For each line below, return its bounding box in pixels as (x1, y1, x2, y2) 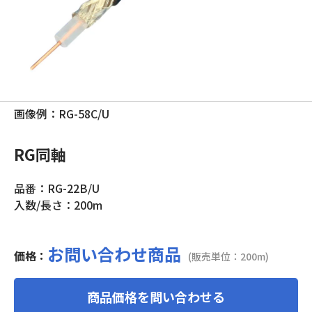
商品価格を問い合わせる (87, 288, 225, 306)
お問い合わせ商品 (47, 242, 181, 266)
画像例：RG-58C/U (14, 105, 109, 122)
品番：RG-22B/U (14, 180, 100, 196)
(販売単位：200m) (188, 249, 269, 263)
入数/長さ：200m (14, 196, 102, 213)
